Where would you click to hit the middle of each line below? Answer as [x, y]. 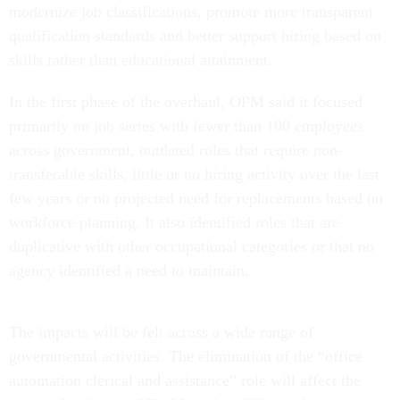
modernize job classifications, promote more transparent [191, 11]
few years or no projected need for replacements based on [196, 198]
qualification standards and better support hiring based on [195, 35]
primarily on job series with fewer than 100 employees [186, 125]
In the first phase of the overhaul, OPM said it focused [186, 101]
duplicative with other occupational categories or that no [192, 246]
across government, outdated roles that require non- [176, 150]
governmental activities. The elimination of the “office [186, 356]
